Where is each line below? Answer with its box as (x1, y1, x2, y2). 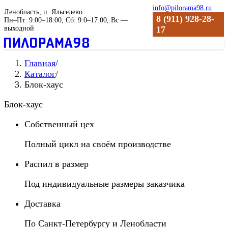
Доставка (24, 198, 61, 209)
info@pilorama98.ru (153, 4, 212, 12)
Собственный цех (24, 119, 94, 129)
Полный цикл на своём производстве (24, 139, 171, 149)
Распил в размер (24, 159, 89, 169)
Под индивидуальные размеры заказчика (24, 179, 185, 189)
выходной (4, 24, 34, 32)
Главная (24, 58, 55, 68)
